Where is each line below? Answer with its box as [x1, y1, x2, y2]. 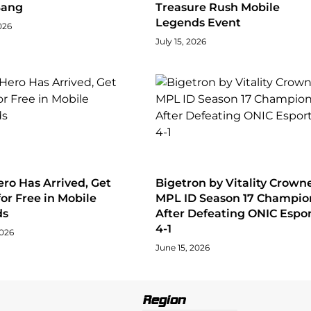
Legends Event [155, 15, 241, 29]
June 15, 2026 [155, 242, 210, 253]
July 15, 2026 [155, 35, 206, 47]
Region [142, 292, 186, 308]
